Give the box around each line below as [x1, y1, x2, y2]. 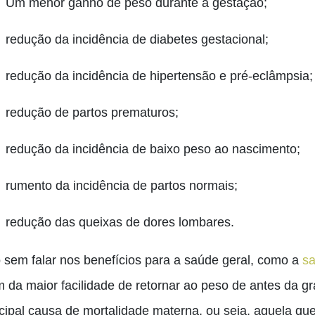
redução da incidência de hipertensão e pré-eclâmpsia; [6, 69, 313, 83]
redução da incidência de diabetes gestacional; [6, 32, 269, 46]
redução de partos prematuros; [6, 105, 179, 120]
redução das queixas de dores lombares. [6, 215, 234, 229]
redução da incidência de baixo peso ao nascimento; [6, 142, 300, 156]
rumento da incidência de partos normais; [6, 179, 238, 193]
